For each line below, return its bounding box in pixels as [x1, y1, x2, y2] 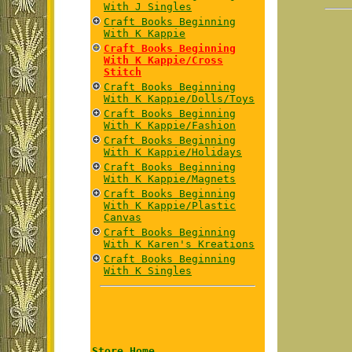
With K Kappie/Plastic [104, 200, 236, 211]
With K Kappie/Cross [104, 54, 223, 66]
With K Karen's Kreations [104, 238, 255, 250]
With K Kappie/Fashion [104, 119, 236, 131]
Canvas [104, 211, 141, 223]
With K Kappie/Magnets [104, 173, 236, 185]
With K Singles [104, 265, 192, 277]
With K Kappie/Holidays [104, 146, 242, 158]
